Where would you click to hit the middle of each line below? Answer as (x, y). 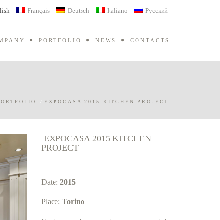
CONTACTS (150, 40)
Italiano (117, 10)
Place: (51, 202)
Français (39, 10)
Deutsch (78, 10)
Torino (73, 202)
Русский (157, 10)
